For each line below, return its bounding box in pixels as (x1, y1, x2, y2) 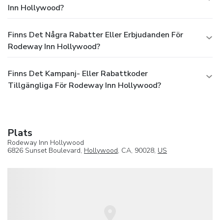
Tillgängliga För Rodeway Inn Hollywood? (8, 80, 161, 91)
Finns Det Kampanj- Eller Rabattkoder (8, 68, 148, 79)
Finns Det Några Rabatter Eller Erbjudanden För (8, 29, 183, 40)
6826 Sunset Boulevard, (7, 145, 84, 155)
